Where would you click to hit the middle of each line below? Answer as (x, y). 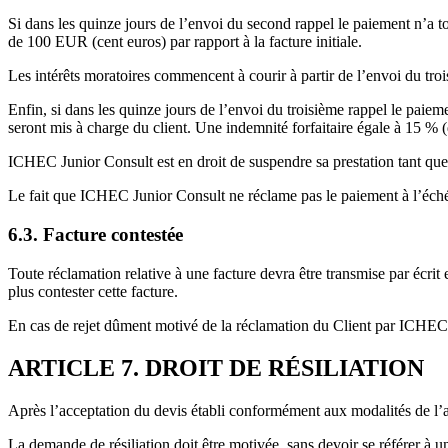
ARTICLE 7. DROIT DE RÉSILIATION (216, 367)
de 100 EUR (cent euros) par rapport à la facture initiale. (185, 42)
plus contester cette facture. (93, 291)
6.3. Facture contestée (95, 235)
